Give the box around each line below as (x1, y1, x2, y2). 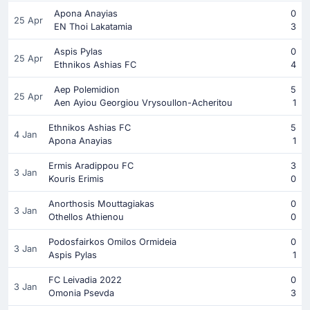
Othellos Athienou (48, 212, 124, 223)
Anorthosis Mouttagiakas (48, 199, 154, 210)
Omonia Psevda (48, 288, 114, 299)
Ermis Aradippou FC (48, 161, 134, 172)
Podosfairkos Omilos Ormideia (48, 237, 176, 248)
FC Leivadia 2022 (48, 275, 122, 286)
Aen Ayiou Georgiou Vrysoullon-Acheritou (54, 98, 232, 109)
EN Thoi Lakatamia (54, 21, 132, 33)
